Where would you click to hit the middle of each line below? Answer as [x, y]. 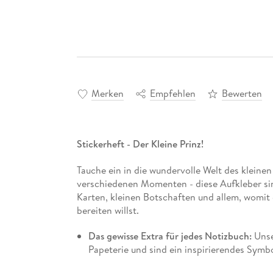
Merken [107, 94]
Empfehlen [172, 94]
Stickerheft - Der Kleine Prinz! [140, 144]
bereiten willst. [108, 210]
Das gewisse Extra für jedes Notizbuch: [171, 236]
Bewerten [242, 94]
